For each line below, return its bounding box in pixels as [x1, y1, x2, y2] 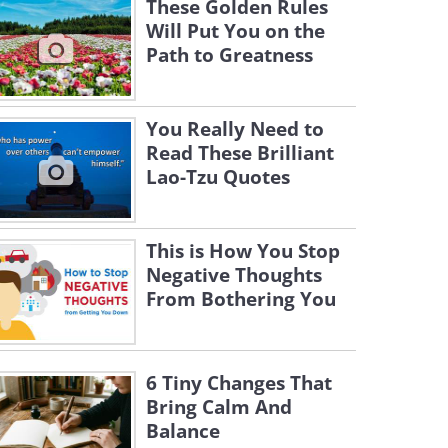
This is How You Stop [146, 238, 340, 264]
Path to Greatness [146, 42, 313, 68]
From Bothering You [146, 286, 336, 312]
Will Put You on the [146, 18, 325, 44]
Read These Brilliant [146, 140, 334, 166]
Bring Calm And [146, 394, 292, 420]
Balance [146, 418, 220, 444]
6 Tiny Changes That [146, 370, 332, 396]
